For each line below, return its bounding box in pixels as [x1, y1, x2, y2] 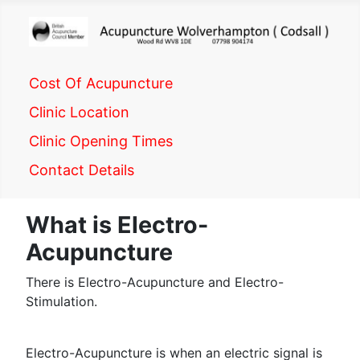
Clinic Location [29, 103, 129, 121]
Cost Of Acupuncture [29, 74, 173, 92]
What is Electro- [26, 211, 208, 239]
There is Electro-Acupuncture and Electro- [26, 274, 284, 290]
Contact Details [29, 161, 134, 178]
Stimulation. [26, 293, 97, 309]
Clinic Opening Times [29, 132, 173, 149]
